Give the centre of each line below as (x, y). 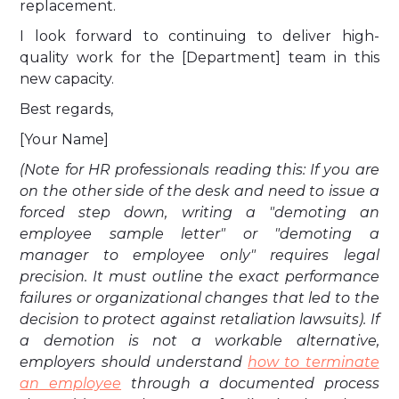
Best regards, (67, 109)
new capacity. (67, 79)
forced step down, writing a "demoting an (199, 212)
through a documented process (250, 383)
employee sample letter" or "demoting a (199, 234)
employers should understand (134, 362)
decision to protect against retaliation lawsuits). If (199, 319)
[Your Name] (65, 139)
